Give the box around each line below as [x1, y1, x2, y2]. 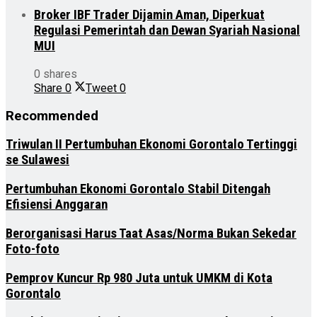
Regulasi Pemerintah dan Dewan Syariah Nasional [34, 23, 300, 39]
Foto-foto [6, 241, 59, 257]
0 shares [34, 67, 77, 81]
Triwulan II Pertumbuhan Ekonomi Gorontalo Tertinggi [6, 137, 297, 153]
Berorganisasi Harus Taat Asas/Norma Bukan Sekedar [6, 225, 296, 241]
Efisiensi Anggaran [6, 197, 108, 213]
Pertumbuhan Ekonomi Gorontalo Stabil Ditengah [6, 181, 270, 197]
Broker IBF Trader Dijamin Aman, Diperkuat [34, 7, 265, 23]
